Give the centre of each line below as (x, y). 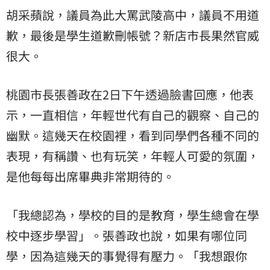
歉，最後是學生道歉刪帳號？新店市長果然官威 (133, 35)
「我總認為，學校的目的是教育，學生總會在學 (133, 215)
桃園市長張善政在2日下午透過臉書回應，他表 (130, 94)
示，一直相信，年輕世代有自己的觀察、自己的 (133, 115)
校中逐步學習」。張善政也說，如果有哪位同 (127, 235)
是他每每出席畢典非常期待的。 (90, 176)
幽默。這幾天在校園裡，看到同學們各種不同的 (133, 135)
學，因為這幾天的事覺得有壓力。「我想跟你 (127, 256)
